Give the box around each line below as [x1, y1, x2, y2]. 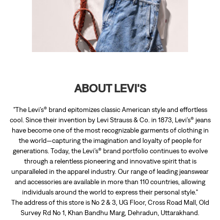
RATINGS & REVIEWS [7, 152, 79, 161]
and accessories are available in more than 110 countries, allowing [15, 88, 205, 97]
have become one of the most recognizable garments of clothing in [11, 37, 209, 45]
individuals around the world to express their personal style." [22, 99, 198, 107]
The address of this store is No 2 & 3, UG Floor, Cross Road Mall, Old [11, 109, 209, 117]
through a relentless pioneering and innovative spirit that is [24, 68, 196, 76]
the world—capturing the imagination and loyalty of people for [18, 47, 202, 55]
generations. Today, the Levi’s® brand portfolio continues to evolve [12, 57, 208, 66]
